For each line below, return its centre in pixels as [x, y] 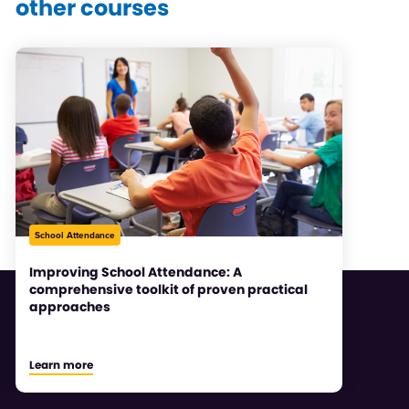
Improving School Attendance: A [135, 272]
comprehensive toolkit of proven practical [168, 289]
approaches [69, 306]
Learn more [61, 364]
